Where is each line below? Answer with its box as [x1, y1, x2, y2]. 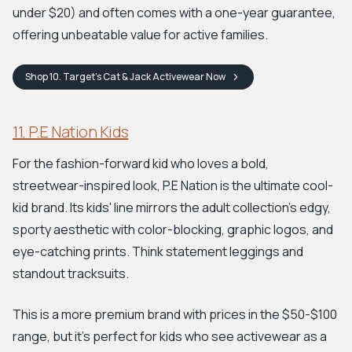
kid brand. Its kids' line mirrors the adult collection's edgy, [13, 199, 331, 216]
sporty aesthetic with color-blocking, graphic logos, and [13, 221, 333, 238]
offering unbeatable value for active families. [13, 26, 268, 43]
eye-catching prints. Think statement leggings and [13, 243, 303, 260]
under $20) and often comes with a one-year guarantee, [13, 4, 335, 21]
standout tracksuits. [13, 265, 129, 282]
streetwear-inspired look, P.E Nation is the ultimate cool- [13, 177, 333, 194]
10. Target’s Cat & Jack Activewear [49, 70, 204, 83]
